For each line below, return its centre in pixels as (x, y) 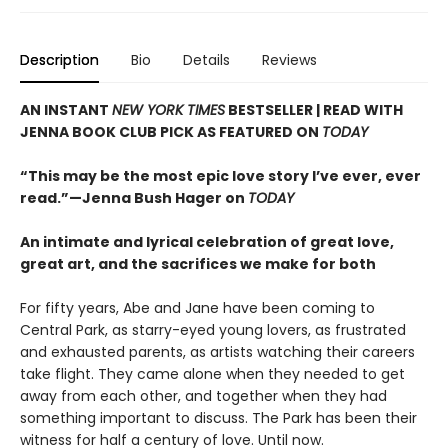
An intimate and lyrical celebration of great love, (207, 241)
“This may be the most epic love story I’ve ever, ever (220, 175)
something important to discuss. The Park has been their (218, 417)
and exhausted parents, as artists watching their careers (217, 351)
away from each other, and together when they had (203, 395)
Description (59, 59)
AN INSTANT (66, 109)
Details (206, 59)
